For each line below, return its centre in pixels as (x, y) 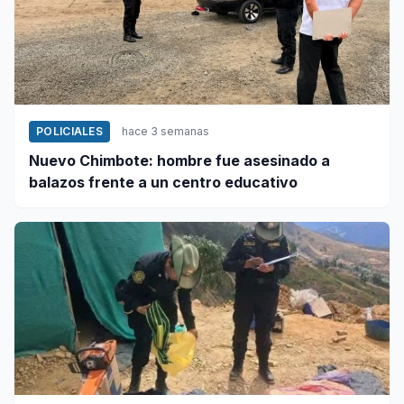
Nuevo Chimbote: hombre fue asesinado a (179, 160)
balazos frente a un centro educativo (163, 182)
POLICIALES (69, 131)
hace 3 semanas (165, 131)
